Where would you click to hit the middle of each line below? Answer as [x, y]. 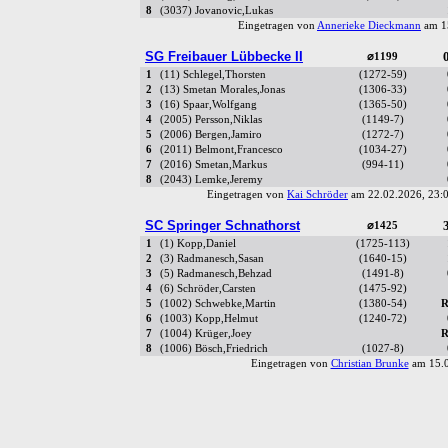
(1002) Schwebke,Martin [218, 304]
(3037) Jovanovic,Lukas [216, 11]
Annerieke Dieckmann [369, 26]
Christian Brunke [369, 364]
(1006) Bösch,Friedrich [214, 349]
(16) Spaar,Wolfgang [208, 105]
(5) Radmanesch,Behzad [216, 274]
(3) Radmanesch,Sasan [212, 259]
